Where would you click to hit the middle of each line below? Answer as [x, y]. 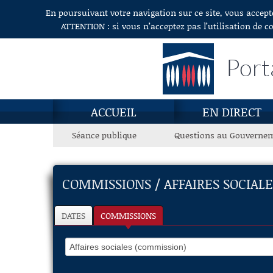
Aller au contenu [38, 13]
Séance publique [104, 135]
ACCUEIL [114, 112]
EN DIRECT [232, 112]
